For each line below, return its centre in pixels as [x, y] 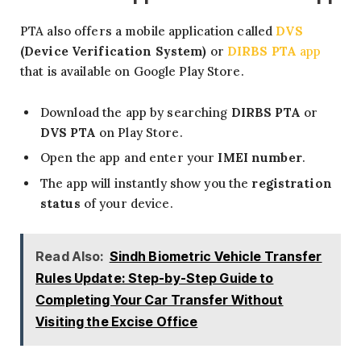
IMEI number [260, 158]
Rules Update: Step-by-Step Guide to [155, 278]
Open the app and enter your [129, 158]
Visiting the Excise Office [117, 322]
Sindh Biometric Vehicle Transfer [216, 257]
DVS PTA [68, 132]
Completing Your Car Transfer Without [160, 300]
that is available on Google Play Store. [132, 72]
